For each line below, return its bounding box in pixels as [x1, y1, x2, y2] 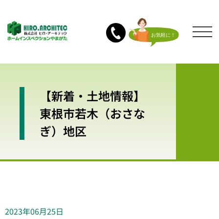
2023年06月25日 [5, 205, 64, 217]
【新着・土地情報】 [40, 87, 145, 104]
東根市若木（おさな [40, 105, 145, 122]
